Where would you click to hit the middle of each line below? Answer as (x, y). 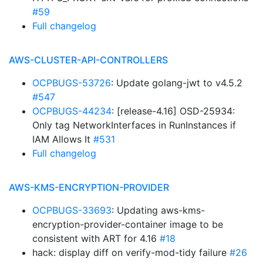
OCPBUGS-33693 (72, 210)
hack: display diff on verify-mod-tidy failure (131, 252)
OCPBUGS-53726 (72, 83)
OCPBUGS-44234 (72, 111)
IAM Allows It (63, 139)
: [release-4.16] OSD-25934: (173, 111)
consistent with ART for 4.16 (96, 238)
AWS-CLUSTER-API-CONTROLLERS (88, 60)
